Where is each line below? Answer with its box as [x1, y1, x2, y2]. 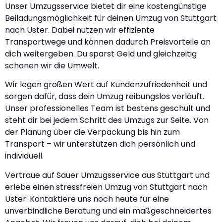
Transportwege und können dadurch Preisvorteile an [5, 36, 211, 48]
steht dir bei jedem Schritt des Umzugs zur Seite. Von [5, 114, 209, 126]
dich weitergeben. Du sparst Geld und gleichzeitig [5, 48, 197, 59]
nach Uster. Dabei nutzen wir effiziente [5, 24, 155, 36]
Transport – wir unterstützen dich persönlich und [5, 138, 195, 150]
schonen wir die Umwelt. [5, 59, 99, 71]
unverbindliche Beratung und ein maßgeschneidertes [5, 205, 212, 217]
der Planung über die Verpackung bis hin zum [5, 126, 180, 138]
